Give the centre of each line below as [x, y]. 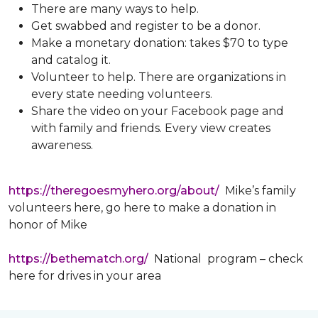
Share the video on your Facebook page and [158, 111]
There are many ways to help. [116, 9]
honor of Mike [48, 225]
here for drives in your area [85, 276]
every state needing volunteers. [123, 94]
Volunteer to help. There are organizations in [159, 77]
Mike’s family [258, 191]
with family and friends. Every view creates [151, 128]
